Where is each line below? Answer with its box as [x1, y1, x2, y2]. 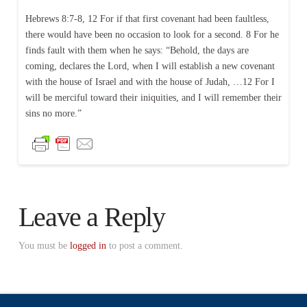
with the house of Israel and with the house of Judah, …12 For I [25, 76, 275, 87]
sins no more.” [25, 108, 82, 119]
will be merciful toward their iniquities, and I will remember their [25, 92, 282, 103]
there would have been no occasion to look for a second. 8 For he [25, 29, 279, 40]
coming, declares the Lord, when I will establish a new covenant [25, 60, 275, 71]
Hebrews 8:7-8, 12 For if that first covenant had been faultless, [25, 13, 269, 24]
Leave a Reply [18, 201, 165, 233]
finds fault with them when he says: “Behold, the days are [25, 45, 249, 56]
